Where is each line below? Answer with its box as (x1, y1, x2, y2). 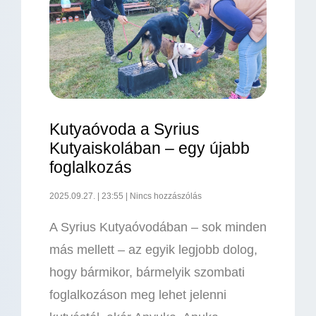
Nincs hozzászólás (128, 191, 202, 202)
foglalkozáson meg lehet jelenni (49, 288, 226, 303)
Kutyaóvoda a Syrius (49, 120, 200, 139)
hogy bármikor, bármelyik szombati (49, 265, 245, 280)
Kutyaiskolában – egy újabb (49, 139, 250, 158)
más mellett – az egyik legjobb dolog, (49, 243, 257, 257)
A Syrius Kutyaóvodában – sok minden (49, 220, 267, 235)
